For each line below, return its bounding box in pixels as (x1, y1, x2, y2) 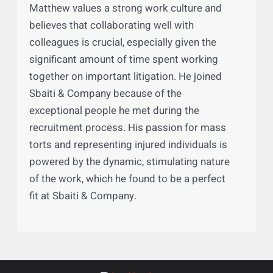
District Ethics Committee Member (55, 32, 226, 49)
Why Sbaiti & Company (30, 77, 185, 97)
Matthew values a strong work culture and (30, 105, 236, 122)
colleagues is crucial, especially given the (30, 141, 230, 158)
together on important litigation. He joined (30, 178, 236, 194)
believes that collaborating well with (30, 123, 207, 140)
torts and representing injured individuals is (30, 250, 242, 267)
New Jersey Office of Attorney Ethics (55, 13, 235, 30)
